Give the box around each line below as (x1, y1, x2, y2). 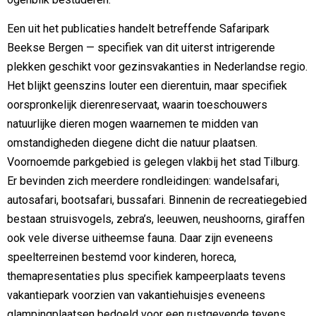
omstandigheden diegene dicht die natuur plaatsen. (7, 136, 257, 150)
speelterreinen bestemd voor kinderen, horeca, (7, 250, 236, 265)
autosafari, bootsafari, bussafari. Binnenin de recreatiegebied (7, 193, 307, 207)
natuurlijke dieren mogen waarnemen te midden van (7, 117, 258, 131)
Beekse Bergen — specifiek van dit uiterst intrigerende (7, 41, 275, 55)
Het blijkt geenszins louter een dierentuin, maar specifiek (7, 79, 287, 93)
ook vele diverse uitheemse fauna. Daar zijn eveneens (7, 231, 273, 245)
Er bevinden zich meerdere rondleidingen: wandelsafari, (7, 174, 279, 188)
